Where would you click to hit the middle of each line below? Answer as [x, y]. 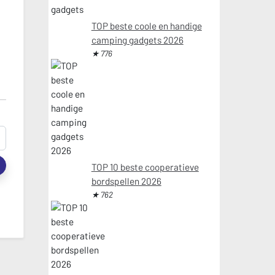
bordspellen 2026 [126, 181]
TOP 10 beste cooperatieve [145, 167]
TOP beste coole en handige [146, 25]
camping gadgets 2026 [137, 40]
